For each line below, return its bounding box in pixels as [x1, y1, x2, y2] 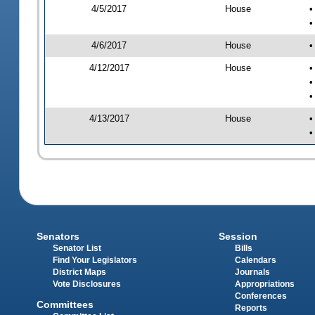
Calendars [234, 256, 276, 265]
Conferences [234, 292, 287, 301]
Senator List [53, 244, 102, 253]
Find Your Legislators [53, 256, 138, 265]
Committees [37, 298, 94, 310]
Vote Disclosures [53, 280, 122, 289]
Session [218, 231, 257, 243]
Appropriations [234, 280, 295, 289]
